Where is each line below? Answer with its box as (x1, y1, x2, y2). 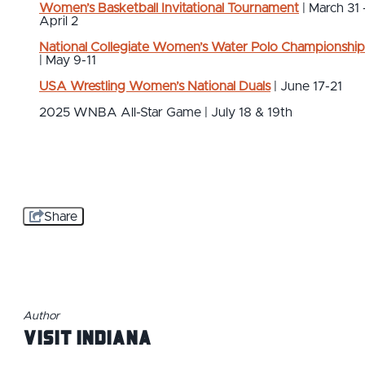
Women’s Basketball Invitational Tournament (39, 2, 299, 15)
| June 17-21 (270, 80, 342, 94)
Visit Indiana (23, 321, 152, 354)
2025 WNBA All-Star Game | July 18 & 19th (39, 106, 296, 120)
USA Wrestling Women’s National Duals (39, 80, 270, 94)
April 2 (39, 15, 78, 29)
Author (23, 310, 59, 323)
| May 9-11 (39, 54, 96, 68)
